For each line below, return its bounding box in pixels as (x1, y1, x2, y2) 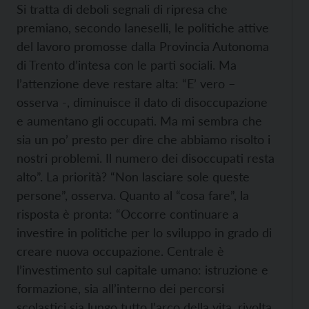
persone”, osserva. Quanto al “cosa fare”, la (17, 188, 249, 203)
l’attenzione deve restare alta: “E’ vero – (17, 76, 235, 91)
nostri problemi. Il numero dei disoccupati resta (17, 150, 275, 166)
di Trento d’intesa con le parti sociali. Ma (17, 57, 237, 72)
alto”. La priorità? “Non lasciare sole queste (17, 169, 250, 184)
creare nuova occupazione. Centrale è (17, 243, 224, 259)
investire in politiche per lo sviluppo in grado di (17, 225, 272, 240)
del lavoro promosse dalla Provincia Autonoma (17, 39, 269, 54)
